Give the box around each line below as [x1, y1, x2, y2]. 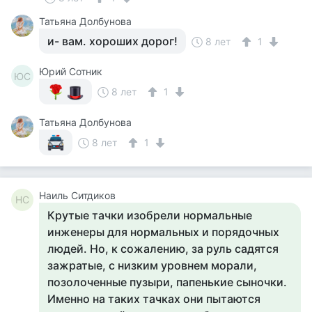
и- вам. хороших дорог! [47, 34, 178, 48]
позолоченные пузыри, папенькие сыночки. [47, 275, 287, 289]
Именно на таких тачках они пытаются [47, 292, 260, 306]
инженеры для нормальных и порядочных [47, 225, 279, 239]
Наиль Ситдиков [39, 189, 116, 201]
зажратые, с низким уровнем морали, [47, 258, 257, 272]
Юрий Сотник [39, 65, 102, 77]
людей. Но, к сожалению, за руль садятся [47, 242, 279, 256]
